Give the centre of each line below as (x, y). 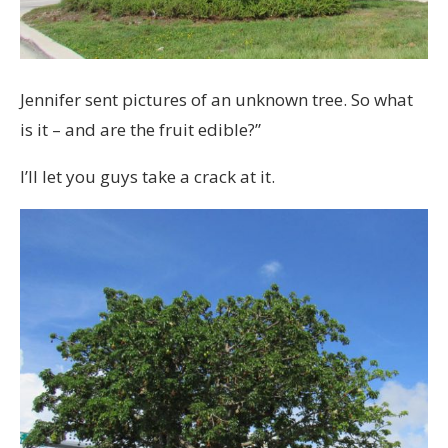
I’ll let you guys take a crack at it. (147, 177)
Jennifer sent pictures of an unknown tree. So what (216, 100)
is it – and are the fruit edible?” (140, 130)
